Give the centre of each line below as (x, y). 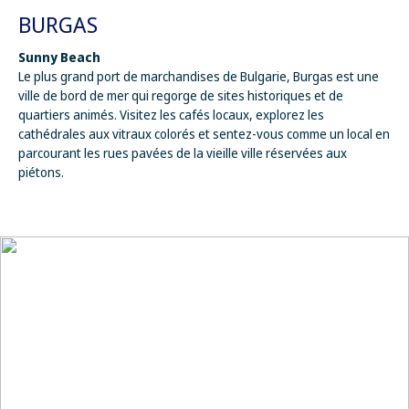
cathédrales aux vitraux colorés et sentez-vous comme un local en (204, 134)
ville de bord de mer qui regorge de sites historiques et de (181, 96)
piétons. (41, 173)
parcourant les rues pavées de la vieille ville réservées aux (183, 153)
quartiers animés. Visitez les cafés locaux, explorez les (171, 115)
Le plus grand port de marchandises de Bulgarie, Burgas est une (199, 77)
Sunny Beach (59, 58)
